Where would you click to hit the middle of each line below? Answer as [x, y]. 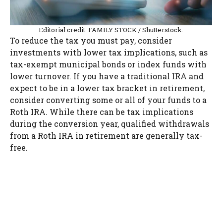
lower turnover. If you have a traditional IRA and [107, 76]
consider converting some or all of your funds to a [108, 100]
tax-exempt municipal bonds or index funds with [108, 64]
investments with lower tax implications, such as [109, 53]
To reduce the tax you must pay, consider [91, 41]
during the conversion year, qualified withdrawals [110, 124]
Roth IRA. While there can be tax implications [102, 112]
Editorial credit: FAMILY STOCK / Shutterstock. [111, 30]
